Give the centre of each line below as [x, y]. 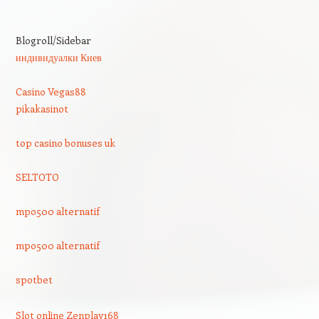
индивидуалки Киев [58, 57]
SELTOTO [37, 177]
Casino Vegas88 [51, 91]
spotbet [34, 279]
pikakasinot [42, 109]
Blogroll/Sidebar [53, 40]
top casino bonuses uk [65, 143]
